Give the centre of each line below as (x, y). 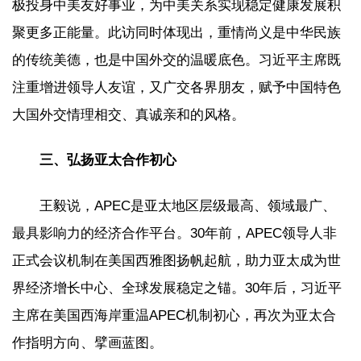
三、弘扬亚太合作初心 (108, 160)
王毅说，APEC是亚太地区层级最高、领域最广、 (188, 205)
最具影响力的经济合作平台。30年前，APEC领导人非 (174, 233)
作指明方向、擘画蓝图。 (87, 342)
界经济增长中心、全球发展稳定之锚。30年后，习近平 (177, 288)
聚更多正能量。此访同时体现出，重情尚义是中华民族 (176, 32)
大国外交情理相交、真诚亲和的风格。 (129, 114)
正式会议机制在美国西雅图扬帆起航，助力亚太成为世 (176, 260)
